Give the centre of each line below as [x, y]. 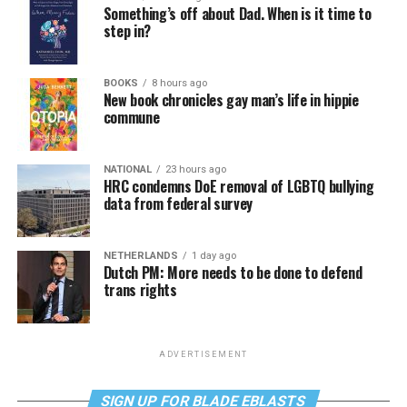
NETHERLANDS [140, 256]
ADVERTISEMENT [203, 354]
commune [131, 117]
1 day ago [213, 256]
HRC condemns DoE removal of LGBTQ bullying [238, 186]
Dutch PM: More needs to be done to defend [233, 273]
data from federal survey [178, 203]
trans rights [140, 290]
